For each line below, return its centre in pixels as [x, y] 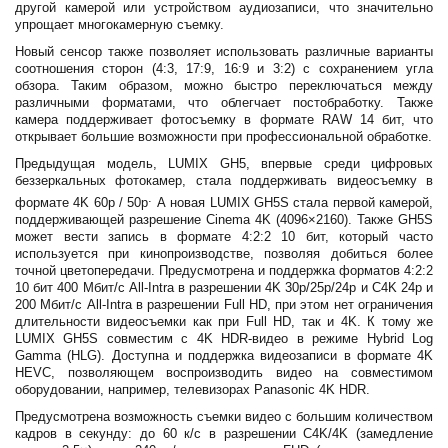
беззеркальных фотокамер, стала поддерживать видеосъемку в [224, 180]
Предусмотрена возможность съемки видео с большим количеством [224, 417]
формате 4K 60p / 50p [82, 203]
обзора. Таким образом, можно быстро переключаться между [224, 85]
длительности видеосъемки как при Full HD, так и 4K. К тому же [224, 322]
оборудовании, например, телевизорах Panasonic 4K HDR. [192, 390]
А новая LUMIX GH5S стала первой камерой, [293, 203]
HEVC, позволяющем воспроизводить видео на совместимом [224, 373]
